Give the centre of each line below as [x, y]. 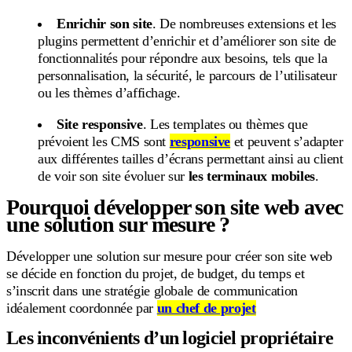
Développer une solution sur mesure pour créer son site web [170, 256]
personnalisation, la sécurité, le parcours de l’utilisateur [187, 75]
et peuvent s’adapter [287, 141]
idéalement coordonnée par [82, 308]
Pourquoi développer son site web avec [174, 207]
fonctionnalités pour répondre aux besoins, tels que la [183, 58]
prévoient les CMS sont [104, 141]
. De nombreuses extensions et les [244, 23]
